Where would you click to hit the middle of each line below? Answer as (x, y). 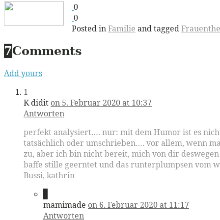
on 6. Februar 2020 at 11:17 (138, 205)
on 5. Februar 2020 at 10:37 (101, 102)
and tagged (158, 28)
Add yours (23, 73)
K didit (36, 102)
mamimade (65, 205)
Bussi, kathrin (49, 175)
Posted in (90, 28)
